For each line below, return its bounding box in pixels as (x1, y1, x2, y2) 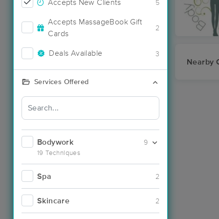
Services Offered (34, 78, 89, 86)
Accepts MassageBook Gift (48, 18, 142, 26)
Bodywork (37, 138, 74, 146)
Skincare (37, 197, 70, 205)
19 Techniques (37, 149, 81, 156)
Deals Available (49, 49, 103, 57)
